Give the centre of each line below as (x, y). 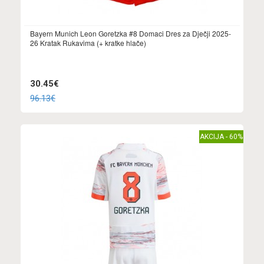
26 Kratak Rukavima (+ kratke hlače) (88, 43)
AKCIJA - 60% (221, 137)
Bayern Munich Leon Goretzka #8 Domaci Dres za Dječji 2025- (131, 34)
